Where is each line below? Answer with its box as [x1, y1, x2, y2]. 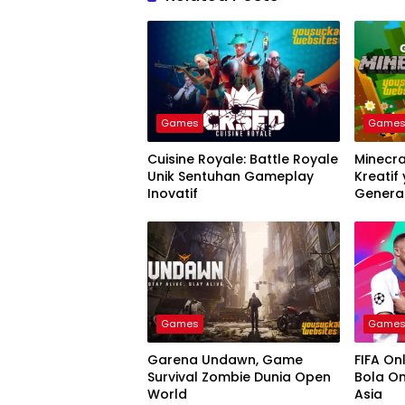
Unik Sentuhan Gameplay [147, 166, 314, 185]
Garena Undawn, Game [147, 350, 303, 369]
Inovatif [147, 184, 198, 202]
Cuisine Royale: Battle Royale [147, 149, 338, 168]
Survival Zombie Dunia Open [147, 367, 331, 386]
